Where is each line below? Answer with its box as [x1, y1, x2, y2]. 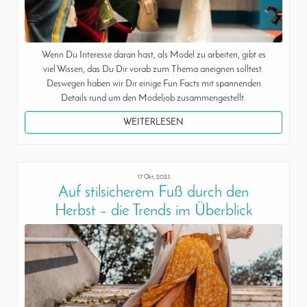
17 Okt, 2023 [137, 173, 170, 180]
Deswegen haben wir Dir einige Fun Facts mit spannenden [46, 79, 261, 90]
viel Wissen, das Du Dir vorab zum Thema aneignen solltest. [43, 64, 264, 75]
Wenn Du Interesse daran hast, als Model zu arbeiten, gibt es [41, 50, 266, 61]
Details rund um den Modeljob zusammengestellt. [61, 93, 246, 104]
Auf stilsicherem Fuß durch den [58, 184, 249, 201]
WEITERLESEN [123, 118, 184, 127]
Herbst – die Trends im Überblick [54, 203, 253, 219]
